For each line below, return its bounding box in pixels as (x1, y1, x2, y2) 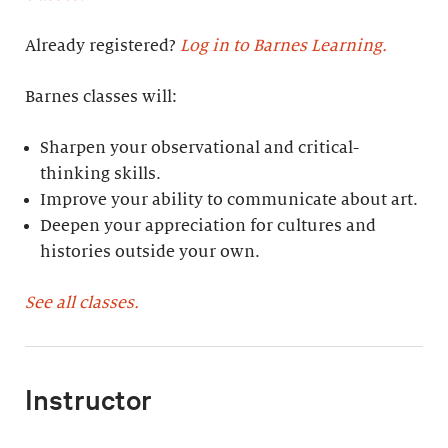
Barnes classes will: (25, 88, 177, 106)
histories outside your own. (40, 243, 261, 261)
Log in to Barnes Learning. (180, 37, 387, 55)
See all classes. (25, 294, 139, 312)
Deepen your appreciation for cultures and (40, 217, 377, 235)
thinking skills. (40, 165, 162, 183)
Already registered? (25, 37, 180, 55)
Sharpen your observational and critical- (40, 139, 360, 157)
